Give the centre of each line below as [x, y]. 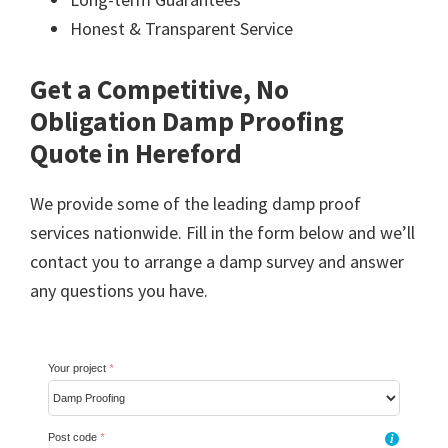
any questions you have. [119, 290]
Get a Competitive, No [159, 88]
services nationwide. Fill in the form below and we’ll [222, 232]
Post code [74, 437]
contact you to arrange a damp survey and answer [217, 261]
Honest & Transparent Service [181, 28]
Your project [78, 367]
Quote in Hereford [136, 152]
